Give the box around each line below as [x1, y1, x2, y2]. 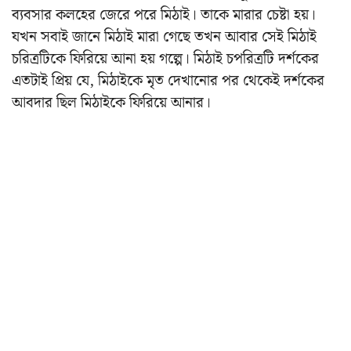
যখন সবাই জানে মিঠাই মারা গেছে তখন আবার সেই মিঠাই [12, 24, 317, 49]
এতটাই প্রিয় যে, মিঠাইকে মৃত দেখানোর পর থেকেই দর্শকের [12, 68, 324, 93]
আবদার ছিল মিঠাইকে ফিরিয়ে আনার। [12, 90, 211, 115]
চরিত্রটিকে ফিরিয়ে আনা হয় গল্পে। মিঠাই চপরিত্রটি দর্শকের [12, 46, 319, 71]
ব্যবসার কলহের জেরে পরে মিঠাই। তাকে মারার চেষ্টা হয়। [12, 2, 316, 27]
